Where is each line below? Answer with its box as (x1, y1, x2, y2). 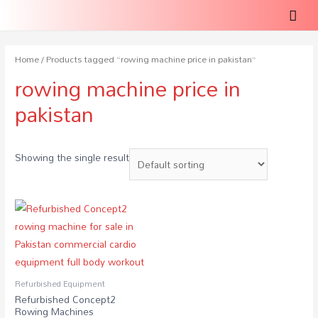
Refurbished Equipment (15, 275, 106, 292)
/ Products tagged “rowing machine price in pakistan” (39, 50, 256, 68)
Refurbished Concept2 (15, 290, 116, 309)
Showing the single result (15, 148, 130, 168)
